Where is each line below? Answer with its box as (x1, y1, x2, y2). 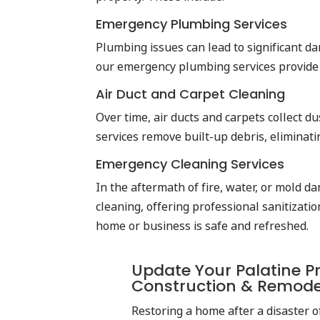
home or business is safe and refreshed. (96, 218, 309, 234)
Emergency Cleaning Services (96, 155, 285, 173)
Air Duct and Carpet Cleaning (96, 85, 286, 103)
